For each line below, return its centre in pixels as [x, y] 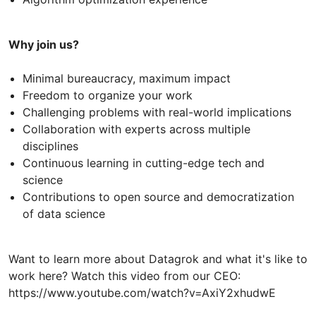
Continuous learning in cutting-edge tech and [144, 163]
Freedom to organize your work [108, 95]
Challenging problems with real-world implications [157, 112]
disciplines [50, 146]
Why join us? [44, 44]
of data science [64, 213]
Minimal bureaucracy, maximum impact [127, 78]
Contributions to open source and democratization [158, 196]
